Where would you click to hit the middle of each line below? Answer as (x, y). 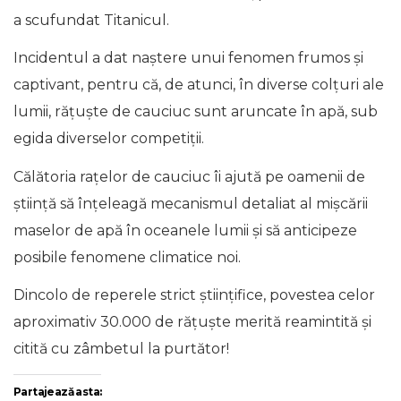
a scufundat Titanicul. (91, 20)
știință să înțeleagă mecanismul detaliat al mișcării (191, 203)
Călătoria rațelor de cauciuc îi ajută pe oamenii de (189, 176)
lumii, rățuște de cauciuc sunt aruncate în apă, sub (196, 111)
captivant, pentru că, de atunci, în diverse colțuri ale (199, 85)
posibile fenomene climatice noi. (127, 257)
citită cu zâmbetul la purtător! (121, 349)
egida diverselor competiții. (109, 138)
